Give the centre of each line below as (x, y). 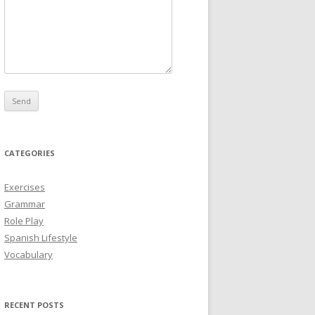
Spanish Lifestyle (41, 238)
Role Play (24, 221)
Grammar (25, 204)
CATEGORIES (30, 153)
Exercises (25, 187)
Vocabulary (28, 255)
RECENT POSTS (34, 305)
